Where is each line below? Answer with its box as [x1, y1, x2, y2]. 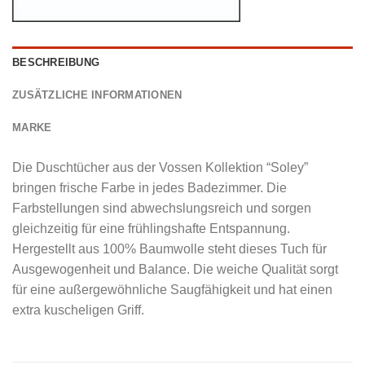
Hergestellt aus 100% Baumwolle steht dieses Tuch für [12, 242, 327, 257]
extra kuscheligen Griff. [12, 303, 144, 318]
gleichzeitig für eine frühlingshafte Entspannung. [12, 222, 290, 236]
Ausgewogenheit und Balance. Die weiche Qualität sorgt [12, 262, 338, 277]
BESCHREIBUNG [12, 56, 100, 69]
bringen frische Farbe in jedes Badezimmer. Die [12, 181, 287, 196]
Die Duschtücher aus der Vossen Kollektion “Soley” [12, 161, 308, 175]
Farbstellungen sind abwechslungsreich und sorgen [12, 201, 311, 216]
